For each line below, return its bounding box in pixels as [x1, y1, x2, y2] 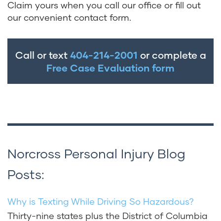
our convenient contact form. [7, 12, 131, 23]
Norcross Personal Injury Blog [7, 146, 185, 161]
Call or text [15, 49, 70, 61]
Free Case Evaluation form [46, 62, 175, 74]
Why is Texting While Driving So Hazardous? [7, 196, 194, 207]
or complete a [137, 49, 206, 61]
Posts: [7, 166, 44, 182]
